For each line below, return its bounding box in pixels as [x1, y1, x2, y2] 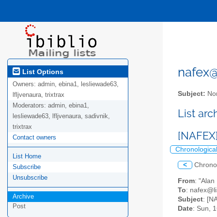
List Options [20, 67, 63, 76]
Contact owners [13, 134, 56, 141]
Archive [13, 193, 34, 201]
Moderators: [13, 102, 48, 109]
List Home [13, 153, 41, 160]
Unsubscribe [13, 174, 47, 182]
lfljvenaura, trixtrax [13, 91, 64, 99]
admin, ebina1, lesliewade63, [38, 80, 119, 88]
